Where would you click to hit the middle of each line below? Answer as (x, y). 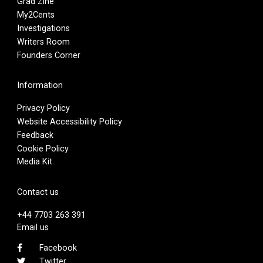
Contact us (38, 192)
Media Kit (34, 162)
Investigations (43, 28)
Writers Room (43, 41)
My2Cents (36, 15)
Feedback (35, 135)
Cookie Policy (43, 148)
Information (40, 85)
